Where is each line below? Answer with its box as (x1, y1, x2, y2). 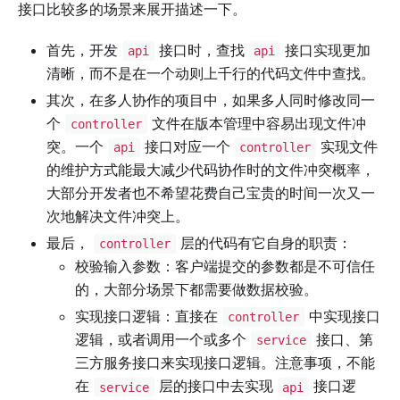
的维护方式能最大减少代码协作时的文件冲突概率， (46, 160, 375, 179)
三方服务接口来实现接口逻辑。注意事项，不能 (75, 354, 375, 372)
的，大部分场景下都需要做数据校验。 (75, 280, 318, 299)
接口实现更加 (280, 40, 371, 59)
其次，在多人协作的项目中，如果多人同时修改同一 (46, 90, 375, 109)
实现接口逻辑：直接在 (75, 307, 222, 326)
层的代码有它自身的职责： (175, 233, 352, 252)
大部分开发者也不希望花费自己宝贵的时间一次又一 (46, 183, 375, 202)
